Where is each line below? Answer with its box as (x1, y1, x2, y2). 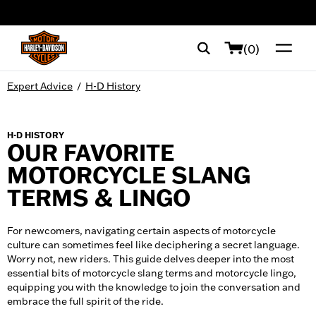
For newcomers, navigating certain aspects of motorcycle (7, 224, 276, 237)
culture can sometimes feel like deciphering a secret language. (7, 238, 300, 251)
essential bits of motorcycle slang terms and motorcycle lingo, (7, 267, 296, 279)
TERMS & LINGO (7, 184, 190, 212)
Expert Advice (7, 80, 73, 92)
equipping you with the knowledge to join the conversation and (7, 281, 300, 293)
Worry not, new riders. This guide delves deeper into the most (7, 253, 294, 265)
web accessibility (25, 12, 92, 23)
